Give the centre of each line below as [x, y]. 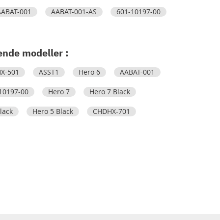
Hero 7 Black [110, 92]
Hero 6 [89, 72]
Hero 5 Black [53, 111]
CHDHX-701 [111, 111]
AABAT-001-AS [74, 12]
